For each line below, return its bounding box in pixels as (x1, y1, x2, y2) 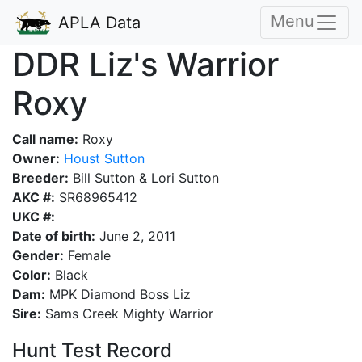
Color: (12, 267, 51, 283)
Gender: (12, 247, 64, 263)
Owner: (12, 150, 60, 166)
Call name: (12, 131, 78, 147)
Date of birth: (12, 228, 95, 244)
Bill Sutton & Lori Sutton (69, 170, 219, 186)
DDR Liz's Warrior (12, 44, 279, 84)
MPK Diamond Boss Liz (45, 286, 191, 302)
